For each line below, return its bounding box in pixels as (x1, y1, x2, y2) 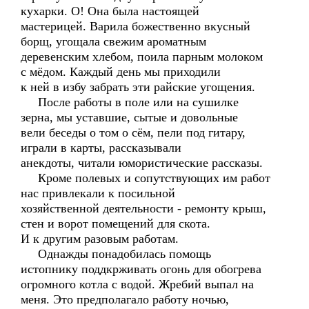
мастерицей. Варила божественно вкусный (21, 19, 250, 33)
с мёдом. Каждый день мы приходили (21, 65, 221, 79)
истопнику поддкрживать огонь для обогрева (21, 262, 261, 276)
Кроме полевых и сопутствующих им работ (21, 171, 270, 185)
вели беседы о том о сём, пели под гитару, (21, 126, 246, 139)
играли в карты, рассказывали (21, 141, 181, 154)
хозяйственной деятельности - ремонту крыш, (21, 201, 266, 215)
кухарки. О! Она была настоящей (21, 4, 199, 18)
